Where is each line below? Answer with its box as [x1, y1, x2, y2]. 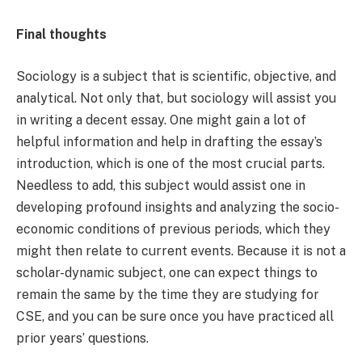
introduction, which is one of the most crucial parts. [16, 156, 325, 172]
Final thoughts [16, 27, 107, 43]
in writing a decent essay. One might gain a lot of [16, 112, 306, 128]
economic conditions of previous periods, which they [16, 221, 330, 238]
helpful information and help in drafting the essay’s [16, 134, 322, 150]
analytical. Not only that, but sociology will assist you [16, 90, 336, 107]
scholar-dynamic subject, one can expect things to [16, 265, 318, 281]
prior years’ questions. [16, 330, 149, 347]
